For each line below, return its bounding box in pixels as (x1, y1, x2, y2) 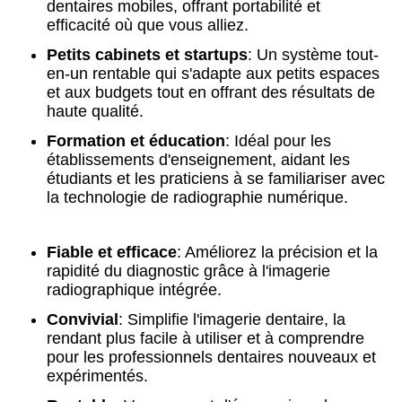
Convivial (47, 310, 118, 328)
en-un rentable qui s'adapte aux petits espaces (47, 65, 380, 83)
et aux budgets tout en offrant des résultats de (47, 83, 375, 101)
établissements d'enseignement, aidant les (47, 151, 350, 169)
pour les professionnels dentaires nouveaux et (47, 348, 376, 366)
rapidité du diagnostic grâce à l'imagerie (47, 262, 330, 280)
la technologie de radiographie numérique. (47, 188, 348, 206)
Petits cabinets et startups (47, 46, 248, 64)
